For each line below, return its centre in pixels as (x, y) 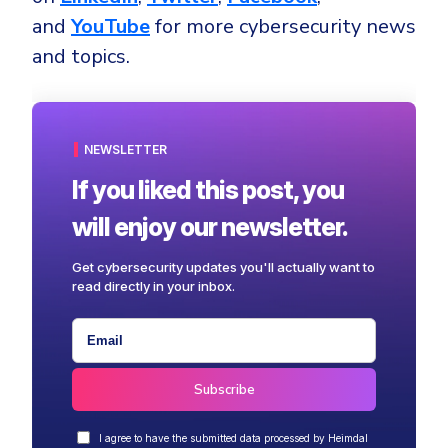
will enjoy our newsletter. (210, 227)
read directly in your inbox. (153, 286)
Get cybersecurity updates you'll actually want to (223, 267)
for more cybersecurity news (283, 27)
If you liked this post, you (208, 190)
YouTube (110, 27)
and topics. (81, 57)
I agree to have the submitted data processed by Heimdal (233, 438)
